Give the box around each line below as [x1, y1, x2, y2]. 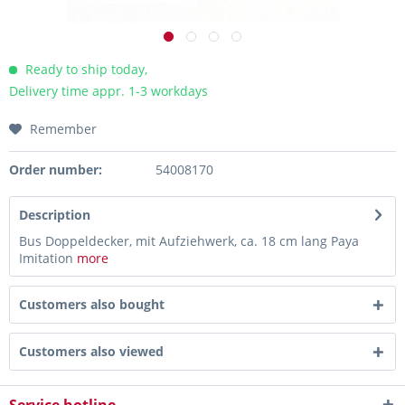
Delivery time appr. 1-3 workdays [9, 82, 208, 99]
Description [19, 206, 90, 223]
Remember [30, 120, 97, 137]
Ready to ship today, [22, 61, 147, 78]
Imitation [19, 250, 77, 267]
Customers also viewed [19, 343, 164, 360]
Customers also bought [19, 296, 165, 313]
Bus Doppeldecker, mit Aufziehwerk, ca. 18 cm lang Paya [19, 232, 359, 250]
